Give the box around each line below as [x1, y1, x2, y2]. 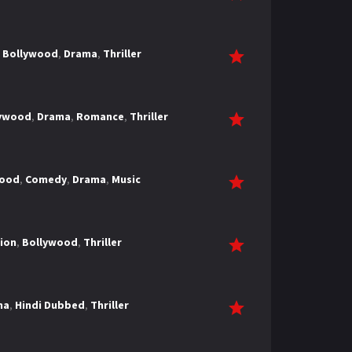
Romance [75, 109, 124, 123]
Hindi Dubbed [14, 298, 85, 312]
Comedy [24, 172, 67, 186]
